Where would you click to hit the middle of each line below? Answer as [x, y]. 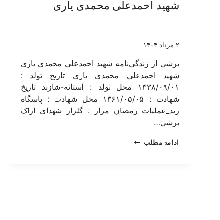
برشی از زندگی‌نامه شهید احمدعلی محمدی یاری [100, 63]
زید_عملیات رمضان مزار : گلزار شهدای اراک [100, 110]
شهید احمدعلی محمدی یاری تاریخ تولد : [100, 75]
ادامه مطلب [161, 142]
